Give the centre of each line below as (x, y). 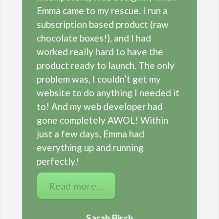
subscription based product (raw (102, 24)
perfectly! (57, 161)
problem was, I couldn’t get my (99, 79)
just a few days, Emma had (90, 134)
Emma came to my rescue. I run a (102, 11)
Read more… (76, 186)
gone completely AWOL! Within (102, 120)
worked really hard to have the (100, 52)
